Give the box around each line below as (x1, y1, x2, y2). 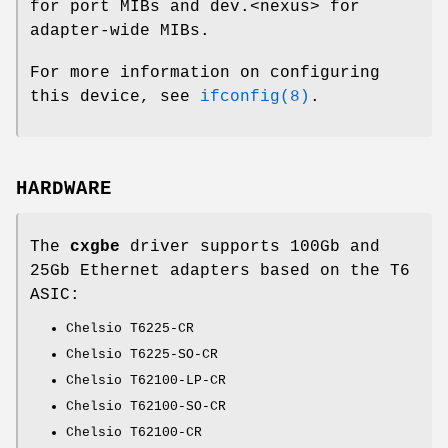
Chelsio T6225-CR (66, 321, 194, 337)
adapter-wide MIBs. (30, 21, 210, 40)
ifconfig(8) (200, 87, 310, 106)
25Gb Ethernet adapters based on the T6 (30, 262, 410, 281)
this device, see (30, 87, 200, 106)
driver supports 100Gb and (120, 238, 380, 257)
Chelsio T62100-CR (66, 425, 202, 441)
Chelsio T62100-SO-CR (66, 399, 226, 415)
